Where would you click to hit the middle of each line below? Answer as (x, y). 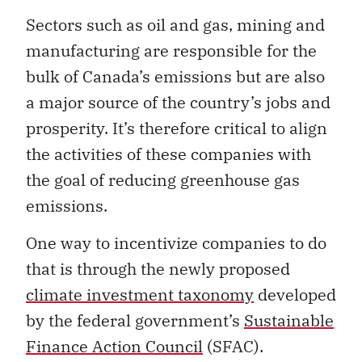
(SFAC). (233, 347)
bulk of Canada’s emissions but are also (175, 76)
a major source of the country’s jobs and (178, 102)
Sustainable (289, 321)
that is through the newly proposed (158, 269)
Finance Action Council (114, 347)
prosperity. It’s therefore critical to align (177, 128)
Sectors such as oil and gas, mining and (175, 24)
